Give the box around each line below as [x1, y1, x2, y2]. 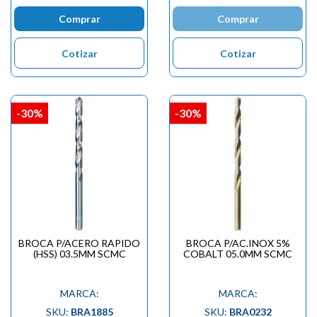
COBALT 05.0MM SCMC [183, 248, 292, 260]
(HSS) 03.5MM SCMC [33, 248, 126, 260]
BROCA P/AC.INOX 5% [185, 237, 290, 250]
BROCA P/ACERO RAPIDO [18, 237, 140, 250]
